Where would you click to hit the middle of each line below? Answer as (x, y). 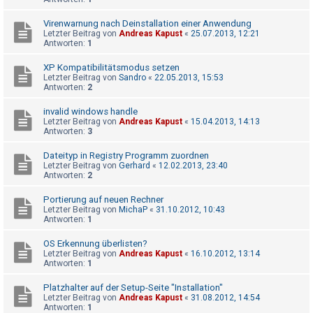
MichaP (133, 210)
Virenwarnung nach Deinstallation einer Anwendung (147, 24)
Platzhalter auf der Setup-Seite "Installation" (133, 288)
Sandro (132, 78)
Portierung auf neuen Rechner (103, 200)
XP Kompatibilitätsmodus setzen (111, 68)
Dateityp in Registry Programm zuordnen (126, 156)
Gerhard (134, 166)
